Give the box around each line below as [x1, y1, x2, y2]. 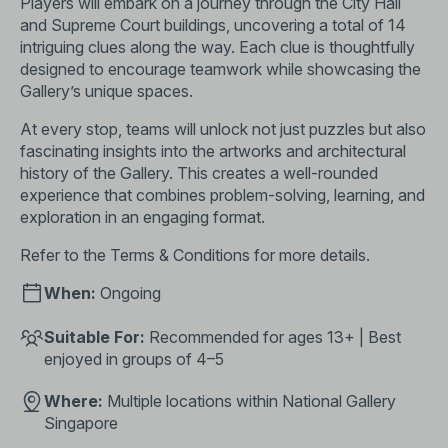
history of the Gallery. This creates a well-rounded [20, 163, 378, 183]
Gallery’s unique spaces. [20, 81, 193, 101]
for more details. [250, 245, 370, 265]
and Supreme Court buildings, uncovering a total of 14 [20, 15, 406, 35]
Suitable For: [44, 327, 145, 347]
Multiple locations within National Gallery [103, 391, 396, 411]
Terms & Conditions [110, 245, 250, 265]
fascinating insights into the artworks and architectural [20, 141, 406, 161]
